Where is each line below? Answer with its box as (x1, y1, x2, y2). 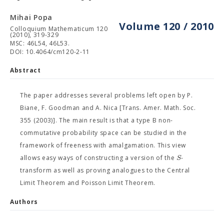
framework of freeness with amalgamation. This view (20, 141, 186, 149)
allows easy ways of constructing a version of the (20, 153, 177, 162)
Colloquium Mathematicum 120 (10, 24, 108, 33)
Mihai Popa (10, 12, 52, 22)
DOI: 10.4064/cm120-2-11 (10, 47, 90, 56)
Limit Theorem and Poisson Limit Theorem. (20, 178, 155, 187)
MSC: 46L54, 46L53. (10, 39, 70, 47)
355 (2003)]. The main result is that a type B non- (20, 116, 173, 124)
